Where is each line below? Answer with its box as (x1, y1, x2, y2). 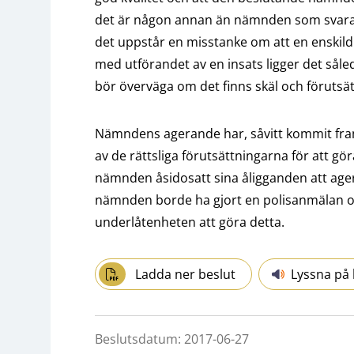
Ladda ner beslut (135, 265, 236, 283)
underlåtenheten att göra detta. (95, 213, 284, 231)
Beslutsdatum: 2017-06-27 (95, 330, 249, 348)
